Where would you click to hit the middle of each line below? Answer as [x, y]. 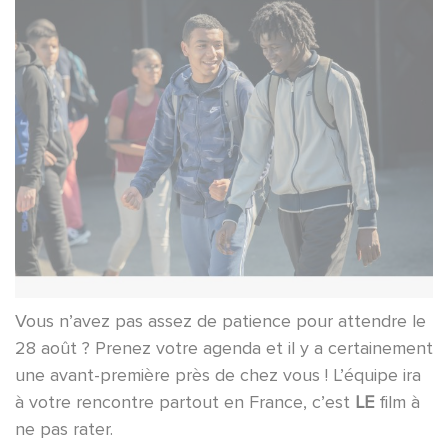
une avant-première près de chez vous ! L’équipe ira [218, 374]
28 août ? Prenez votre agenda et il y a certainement [224, 347]
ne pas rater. [64, 428]
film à [397, 401]
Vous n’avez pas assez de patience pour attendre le [220, 320]
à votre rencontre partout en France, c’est [185, 401]
